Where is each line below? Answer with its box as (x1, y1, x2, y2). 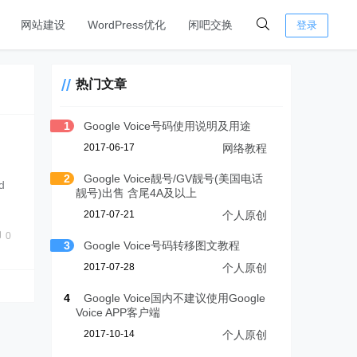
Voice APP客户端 (76, 306, 161, 319)
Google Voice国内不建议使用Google (84, 292, 266, 304)
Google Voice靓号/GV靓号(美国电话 (84, 172, 264, 185)
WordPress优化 (88, 18, 166, 31)
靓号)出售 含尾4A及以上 (76, 186, 198, 199)
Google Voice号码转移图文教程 (84, 239, 241, 252)
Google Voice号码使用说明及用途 (84, 120, 252, 132)
